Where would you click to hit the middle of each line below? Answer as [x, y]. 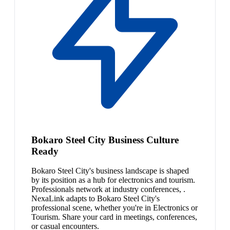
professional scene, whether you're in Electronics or [114, 208]
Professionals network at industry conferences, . [108, 189]
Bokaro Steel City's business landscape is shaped [110, 171]
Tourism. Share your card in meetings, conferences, [114, 217]
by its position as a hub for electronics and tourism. [113, 180]
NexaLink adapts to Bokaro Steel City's [95, 199]
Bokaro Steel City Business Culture [105, 140]
